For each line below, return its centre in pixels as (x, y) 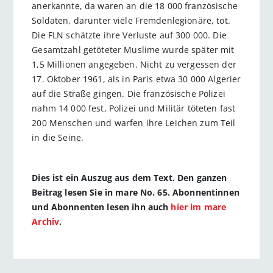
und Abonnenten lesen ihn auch (101, 207)
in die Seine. (58, 137)
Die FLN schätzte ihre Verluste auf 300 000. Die (129, 35)
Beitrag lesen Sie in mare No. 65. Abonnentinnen (136, 193)
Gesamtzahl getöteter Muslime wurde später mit (133, 49)
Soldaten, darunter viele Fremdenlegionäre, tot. (131, 20)
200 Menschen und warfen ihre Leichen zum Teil (134, 122)
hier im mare (199, 207)
